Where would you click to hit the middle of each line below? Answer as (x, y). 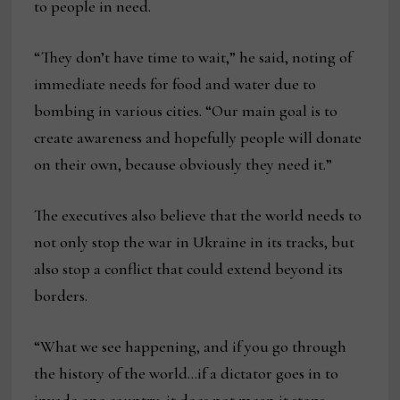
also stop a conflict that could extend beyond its (189, 269)
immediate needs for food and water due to (175, 84)
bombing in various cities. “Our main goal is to (186, 111)
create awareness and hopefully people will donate (198, 138)
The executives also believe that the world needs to (198, 216)
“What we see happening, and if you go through (191, 347)
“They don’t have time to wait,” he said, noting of (193, 58)
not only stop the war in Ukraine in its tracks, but (195, 242)
